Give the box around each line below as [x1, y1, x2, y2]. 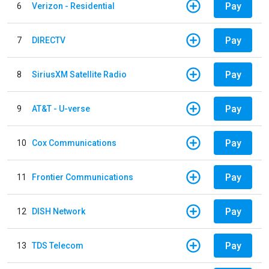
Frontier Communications [32, 172, 133, 182]
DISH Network [32, 206, 85, 216]
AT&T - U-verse [32, 103, 90, 113]
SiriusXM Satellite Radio [32, 69, 127, 79]
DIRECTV [32, 35, 65, 45]
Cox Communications [32, 138, 116, 148]
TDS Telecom [32, 240, 83, 250]
